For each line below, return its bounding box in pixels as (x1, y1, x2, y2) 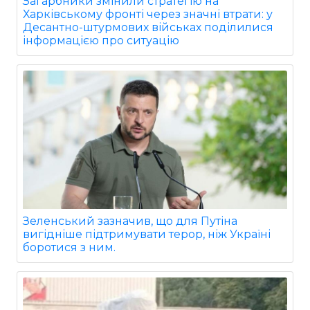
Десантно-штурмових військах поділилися (23, 21, 273, 34)
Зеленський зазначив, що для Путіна (23, 215, 237, 228)
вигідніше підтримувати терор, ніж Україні (23, 228, 271, 241)
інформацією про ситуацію (23, 34, 179, 47)
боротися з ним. (23, 241, 116, 254)
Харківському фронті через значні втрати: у (23, 8, 273, 21)
